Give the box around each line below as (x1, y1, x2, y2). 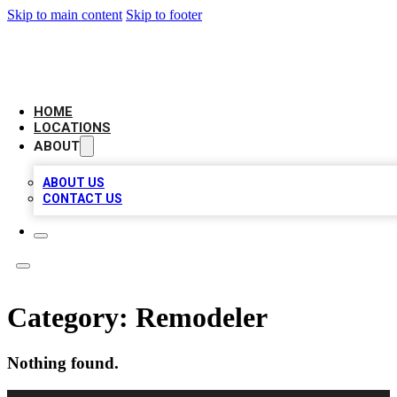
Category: (7, 301, 136, 334)
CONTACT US (43, 191, 122, 206)
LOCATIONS (34, 120, 111, 136)
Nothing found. (7, 353, 119, 372)
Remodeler (136, 301, 268, 334)
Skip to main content (7, 7, 122, 22)
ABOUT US (43, 175, 105, 190)
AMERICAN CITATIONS (16, 37, 215, 62)
